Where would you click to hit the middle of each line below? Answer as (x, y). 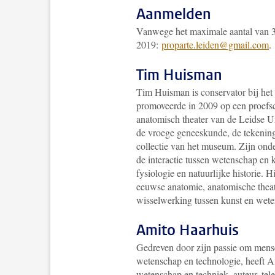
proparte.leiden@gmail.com (215, 45)
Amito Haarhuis (188, 230)
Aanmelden (174, 14)
